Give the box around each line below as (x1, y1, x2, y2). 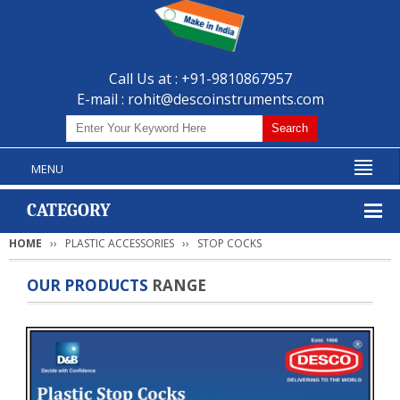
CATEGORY (27, 199, 111, 221)
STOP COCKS (197, 235, 262, 251)
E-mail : (76, 88, 128, 109)
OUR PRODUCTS (27, 274, 152, 296)
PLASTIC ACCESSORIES (65, 235, 174, 251)
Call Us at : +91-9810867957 (108, 68, 292, 88)
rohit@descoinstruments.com (127, 88, 324, 109)
